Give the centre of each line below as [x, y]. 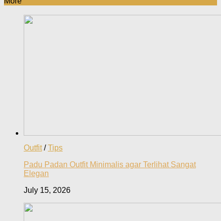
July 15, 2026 [47, 190]
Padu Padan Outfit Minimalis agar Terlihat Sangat [110, 164]
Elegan [36, 173]
